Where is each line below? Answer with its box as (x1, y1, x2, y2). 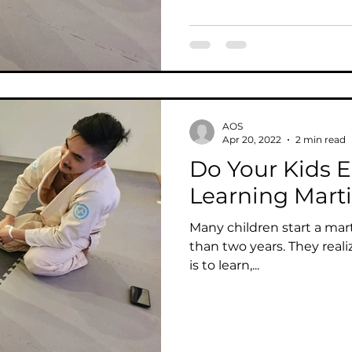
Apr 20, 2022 (222, 134, 281, 145)
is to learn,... (189, 258, 259, 273)
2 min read (295, 134, 346, 145)
